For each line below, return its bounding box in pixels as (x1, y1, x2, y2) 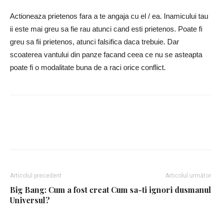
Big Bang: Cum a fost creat (10, 184, 109, 195)
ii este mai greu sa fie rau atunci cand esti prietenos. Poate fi (10, 25, 202, 34)
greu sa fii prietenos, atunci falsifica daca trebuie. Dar (10, 37, 179, 46)
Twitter (100, 125, 119, 133)
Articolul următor (165, 172, 211, 180)
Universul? (10, 195, 50, 206)
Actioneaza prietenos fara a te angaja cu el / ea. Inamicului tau (10, 12, 208, 21)
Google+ (161, 125, 184, 133)
